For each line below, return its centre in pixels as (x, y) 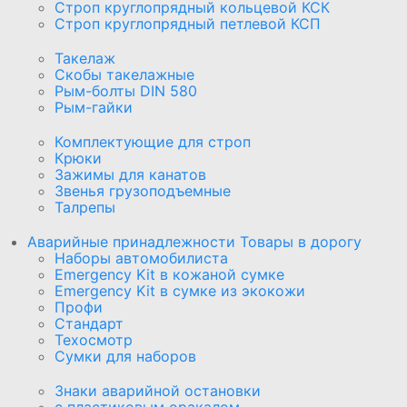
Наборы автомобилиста (141, 258)
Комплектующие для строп (153, 141)
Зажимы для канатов (130, 174)
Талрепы (85, 207)
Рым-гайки (94, 107)
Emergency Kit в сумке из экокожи (180, 290)
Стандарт (89, 323)
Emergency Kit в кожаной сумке (169, 274)
